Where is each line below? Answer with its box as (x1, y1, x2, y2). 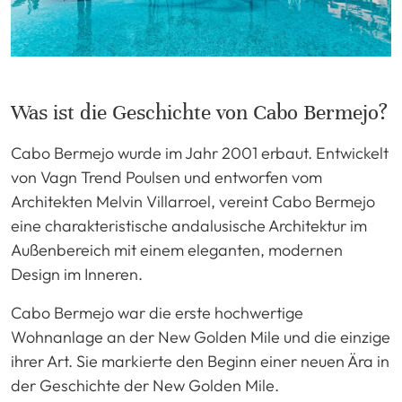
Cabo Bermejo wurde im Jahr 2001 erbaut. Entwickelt (11, 143, 389, 164)
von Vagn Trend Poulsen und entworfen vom (11, 167, 322, 188)
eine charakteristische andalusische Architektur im (11, 215, 367, 237)
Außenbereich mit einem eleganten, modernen (11, 240, 343, 261)
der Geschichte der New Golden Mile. (11, 375, 279, 397)
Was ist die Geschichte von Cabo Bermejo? (11, 100, 388, 127)
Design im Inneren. (11, 264, 143, 285)
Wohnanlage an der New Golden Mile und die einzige (11, 327, 390, 348)
